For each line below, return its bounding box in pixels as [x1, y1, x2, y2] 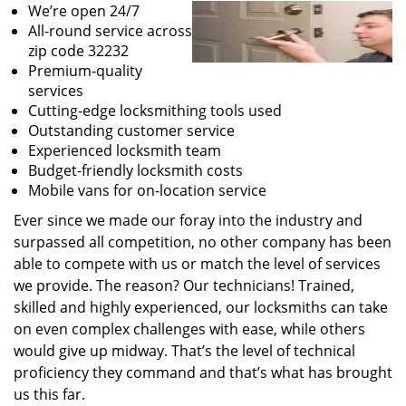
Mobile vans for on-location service [28, 180, 266, 200]
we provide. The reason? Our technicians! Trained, [14, 275, 354, 295]
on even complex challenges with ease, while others [14, 319, 365, 339]
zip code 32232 [28, 41, 129, 61]
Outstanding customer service [28, 121, 235, 140]
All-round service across [28, 21, 192, 41]
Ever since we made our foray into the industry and [14, 210, 362, 230]
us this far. [14, 384, 85, 404]
